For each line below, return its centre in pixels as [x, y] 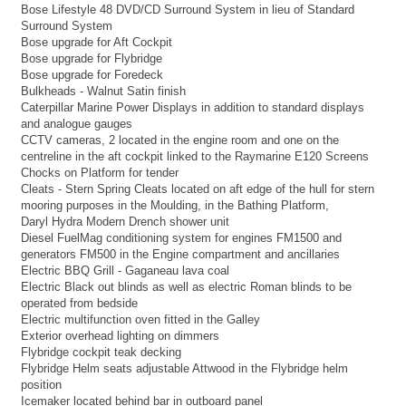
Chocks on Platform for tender [100, 173]
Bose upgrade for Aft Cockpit [97, 43]
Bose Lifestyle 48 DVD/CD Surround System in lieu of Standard [188, 10]
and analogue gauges [77, 124]
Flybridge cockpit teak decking [101, 353]
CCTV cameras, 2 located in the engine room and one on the [180, 140]
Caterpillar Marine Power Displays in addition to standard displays [193, 108]
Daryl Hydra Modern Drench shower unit [125, 222]
